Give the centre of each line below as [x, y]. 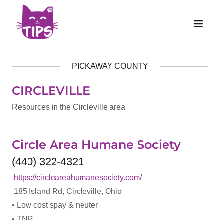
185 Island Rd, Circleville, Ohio [68, 191]
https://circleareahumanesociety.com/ [78, 178]
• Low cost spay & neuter [55, 205]
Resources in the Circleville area [69, 107]
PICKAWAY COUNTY [110, 66]
